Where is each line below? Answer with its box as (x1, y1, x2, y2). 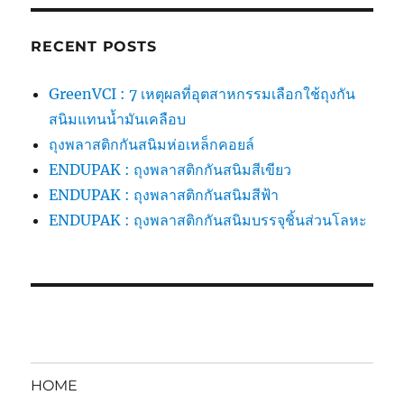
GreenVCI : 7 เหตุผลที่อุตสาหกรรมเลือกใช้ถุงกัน (49, 85, 356, 104)
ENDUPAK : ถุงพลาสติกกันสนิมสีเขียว (49, 161, 292, 179)
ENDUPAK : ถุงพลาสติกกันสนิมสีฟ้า (49, 186, 280, 205)
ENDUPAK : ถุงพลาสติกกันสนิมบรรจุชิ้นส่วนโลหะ (49, 211, 368, 230)
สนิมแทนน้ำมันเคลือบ (49, 110, 187, 129)
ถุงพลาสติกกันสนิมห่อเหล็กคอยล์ (49, 135, 255, 154)
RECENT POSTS (31, 38, 157, 56)
